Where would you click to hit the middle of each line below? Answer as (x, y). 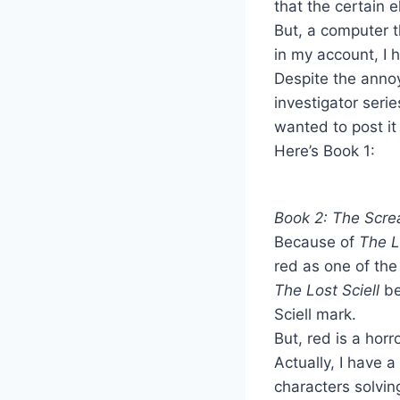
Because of (317, 242)
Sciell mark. (315, 314)
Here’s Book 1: (325, 150)
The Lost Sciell (329, 290)
